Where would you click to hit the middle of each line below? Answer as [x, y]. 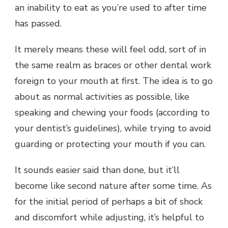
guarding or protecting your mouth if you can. [111, 144]
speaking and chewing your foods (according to [112, 112]
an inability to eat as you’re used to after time [111, 7]
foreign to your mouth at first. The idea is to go [114, 81]
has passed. [39, 23]
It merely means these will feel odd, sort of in [110, 49]
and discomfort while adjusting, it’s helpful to [109, 217]
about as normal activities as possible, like [102, 96]
